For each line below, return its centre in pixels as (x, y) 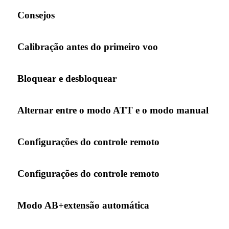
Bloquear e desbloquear (67, 78)
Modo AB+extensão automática (83, 205)
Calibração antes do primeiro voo (88, 47)
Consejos (36, 15)
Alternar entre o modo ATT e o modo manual (113, 110)
